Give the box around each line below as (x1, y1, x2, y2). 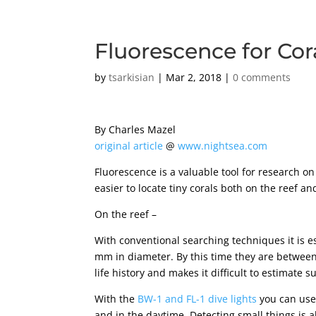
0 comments (233, 71, 291, 84)
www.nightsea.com (178, 139, 268, 152)
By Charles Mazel (95, 123, 176, 136)
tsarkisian (109, 71, 155, 84)
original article (95, 139, 164, 152)
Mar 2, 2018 (166, 71, 222, 84)
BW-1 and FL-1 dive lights (138, 292, 257, 305)
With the (95, 292, 138, 305)
